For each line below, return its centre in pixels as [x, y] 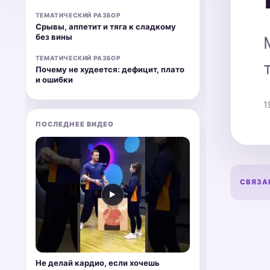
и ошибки [54, 80]
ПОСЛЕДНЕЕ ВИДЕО [75, 124]
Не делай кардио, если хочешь [97, 263]
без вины [54, 37]
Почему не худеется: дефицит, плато [110, 70]
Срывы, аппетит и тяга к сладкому [105, 27]
